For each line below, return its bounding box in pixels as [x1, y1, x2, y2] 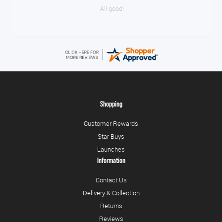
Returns [100, 201, 122, 211]
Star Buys [98, 132, 124, 141]
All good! [100, 4, 124, 13]
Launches [97, 145, 125, 154]
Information [97, 157, 125, 165]
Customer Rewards [84, 119, 138, 128]
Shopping [100, 100, 122, 109]
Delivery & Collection [82, 188, 140, 198]
